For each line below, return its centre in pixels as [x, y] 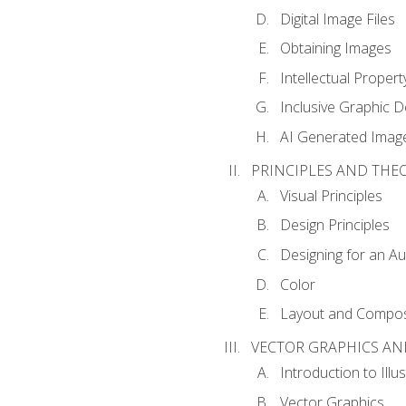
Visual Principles [331, 195]
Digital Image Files [337, 19]
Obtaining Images [335, 48]
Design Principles [334, 225]
